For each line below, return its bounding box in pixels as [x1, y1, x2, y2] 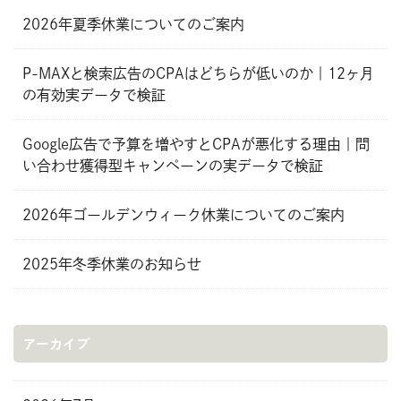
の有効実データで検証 [22, 88, 166, 103]
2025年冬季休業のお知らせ [22, 257, 201, 272]
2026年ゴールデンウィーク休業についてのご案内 [22, 208, 345, 223]
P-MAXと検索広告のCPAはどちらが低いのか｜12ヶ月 [22, 66, 374, 81]
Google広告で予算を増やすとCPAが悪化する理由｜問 [22, 137, 370, 152]
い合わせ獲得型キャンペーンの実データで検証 [22, 158, 323, 174]
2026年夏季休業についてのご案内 [22, 17, 244, 32]
